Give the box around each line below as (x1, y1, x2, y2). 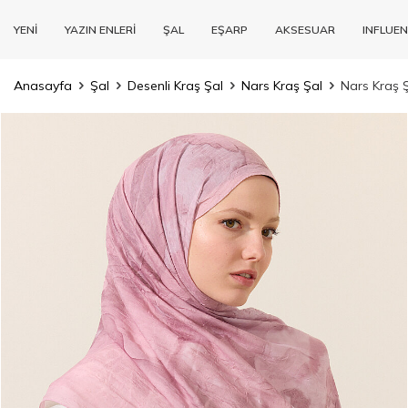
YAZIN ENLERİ (65, 22, 136, 36)
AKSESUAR (275, 22, 335, 36)
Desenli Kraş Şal (127, 77, 223, 94)
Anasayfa (14, 77, 72, 94)
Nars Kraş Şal (241, 77, 322, 94)
